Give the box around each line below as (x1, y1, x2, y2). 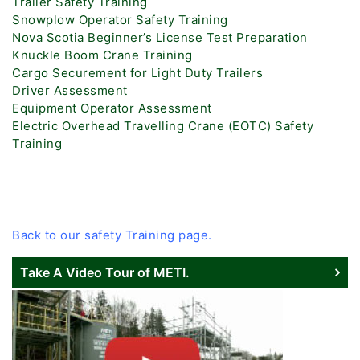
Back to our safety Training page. (12, 227, 212, 243)
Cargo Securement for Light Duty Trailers (12, 65, 263, 81)
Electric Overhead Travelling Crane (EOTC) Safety (12, 118, 313, 134)
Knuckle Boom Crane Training (12, 47, 193, 63)
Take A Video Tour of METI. (20, 264, 190, 281)
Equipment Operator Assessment (12, 100, 212, 117)
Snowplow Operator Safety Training (12, 12, 228, 28)
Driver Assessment (12, 83, 128, 99)
